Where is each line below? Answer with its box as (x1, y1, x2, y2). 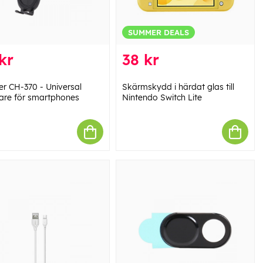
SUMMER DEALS (127, 28, 189, 38)
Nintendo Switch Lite (122, 92, 202, 103)
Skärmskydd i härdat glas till (122, 82, 234, 93)
